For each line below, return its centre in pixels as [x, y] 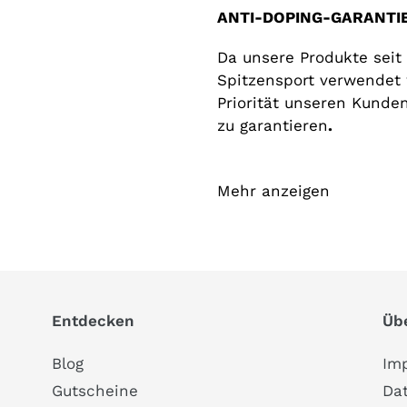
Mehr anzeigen [273, 191]
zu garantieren [273, 126]
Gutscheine [95, 391]
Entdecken [94, 321]
